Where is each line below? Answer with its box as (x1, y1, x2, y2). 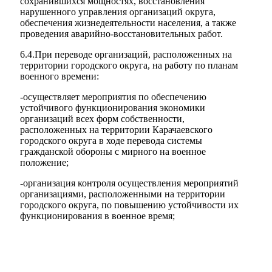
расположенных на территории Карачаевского (20, 124, 212, 135)
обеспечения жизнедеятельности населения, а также (20, 18, 236, 28)
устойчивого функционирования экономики (20, 103, 205, 113)
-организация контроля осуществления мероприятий (20, 178, 239, 188)
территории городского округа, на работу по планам (20, 60, 238, 70)
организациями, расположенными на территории (20, 189, 225, 199)
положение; (20, 157, 69, 168)
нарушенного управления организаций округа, (20, 7, 216, 17)
